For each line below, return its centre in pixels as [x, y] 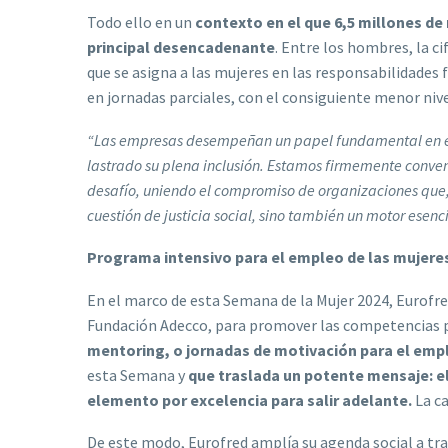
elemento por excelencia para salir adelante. [251, 399]
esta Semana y [137, 374]
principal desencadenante [181, 46]
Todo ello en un [141, 21]
